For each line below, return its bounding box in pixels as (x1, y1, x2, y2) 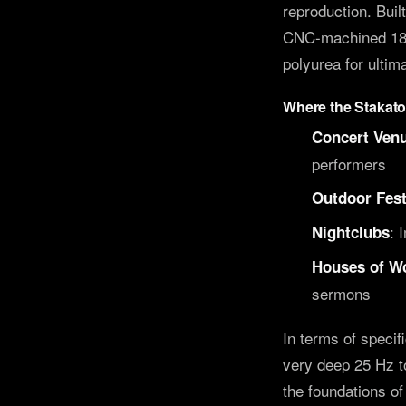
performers (312, 152, 386, 175)
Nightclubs (312, 221, 390, 243)
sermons (312, 282, 371, 304)
